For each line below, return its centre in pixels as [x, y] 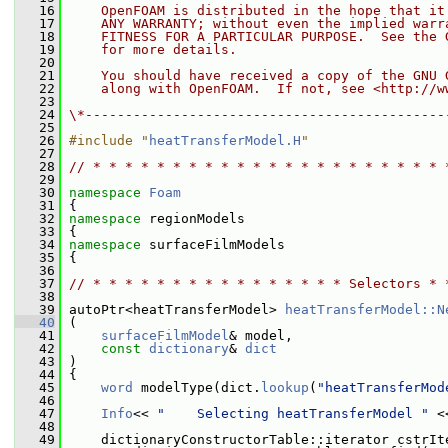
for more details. [153, 49]
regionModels [197, 218]
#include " [109, 140]
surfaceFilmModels [217, 244]
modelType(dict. [197, 387]
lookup [285, 387]
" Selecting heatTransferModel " [293, 413]
